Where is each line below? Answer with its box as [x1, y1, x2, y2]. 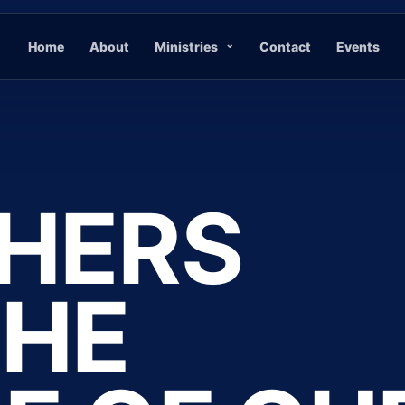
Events [336, 38, 381, 54]
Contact [259, 38, 312, 54]
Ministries [155, 38, 219, 54]
